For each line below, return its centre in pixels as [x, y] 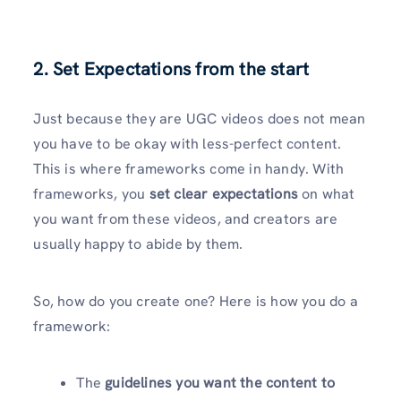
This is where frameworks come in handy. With [189, 169]
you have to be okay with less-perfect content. [188, 144]
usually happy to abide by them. [138, 244]
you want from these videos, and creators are [186, 219]
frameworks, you [91, 194]
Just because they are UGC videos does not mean [200, 119]
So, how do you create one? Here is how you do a [196, 301]
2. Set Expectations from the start [171, 69]
